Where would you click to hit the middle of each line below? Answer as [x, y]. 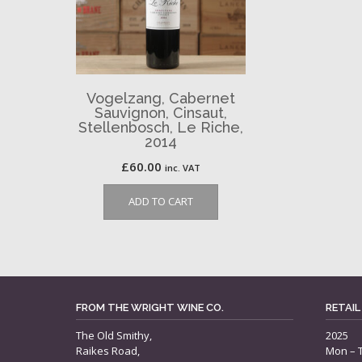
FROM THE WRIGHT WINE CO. [150, 307]
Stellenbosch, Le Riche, [161, 127]
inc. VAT [183, 167]
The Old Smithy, [114, 335]
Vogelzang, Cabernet [161, 98]
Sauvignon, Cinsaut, [161, 112]
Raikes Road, [108, 350]
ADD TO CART [161, 201]
